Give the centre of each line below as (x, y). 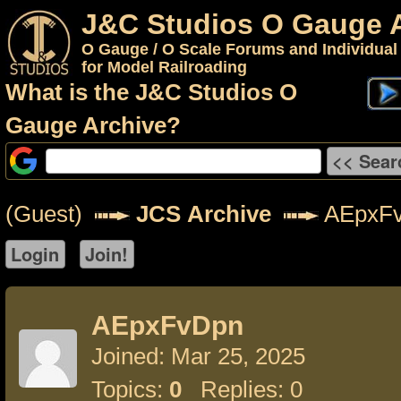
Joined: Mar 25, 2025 (198, 356)
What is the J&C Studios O (151, 92)
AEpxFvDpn (167, 325)
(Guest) (50, 214)
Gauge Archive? (93, 125)
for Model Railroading (164, 67)
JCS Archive (204, 214)
